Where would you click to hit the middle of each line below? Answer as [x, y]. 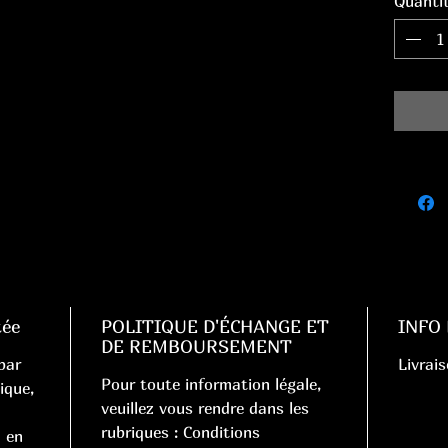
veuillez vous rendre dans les [205, 408]
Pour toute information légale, [211, 384]
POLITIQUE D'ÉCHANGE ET [215, 327]
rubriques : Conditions [180, 432]
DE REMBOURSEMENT [196, 347]
